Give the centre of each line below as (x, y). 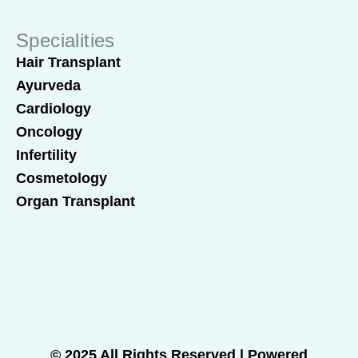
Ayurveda (48, 86)
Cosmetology (62, 178)
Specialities (66, 40)
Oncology (49, 132)
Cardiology (54, 109)
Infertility (46, 155)
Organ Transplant (76, 201)
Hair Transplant (68, 62)
